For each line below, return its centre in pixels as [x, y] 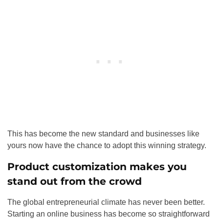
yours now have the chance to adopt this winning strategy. [107, 145]
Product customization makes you [97, 166]
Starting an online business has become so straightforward [109, 214]
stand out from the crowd [75, 181]
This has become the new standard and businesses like [103, 133]
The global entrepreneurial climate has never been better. [106, 202]
